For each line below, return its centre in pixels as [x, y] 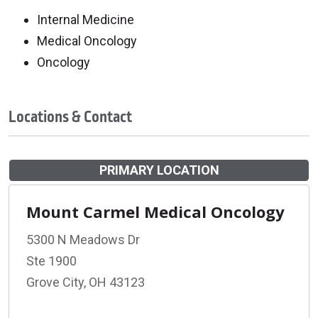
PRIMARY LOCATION [159, 170]
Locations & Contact [70, 117]
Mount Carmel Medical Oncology [155, 211]
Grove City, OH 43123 [86, 282]
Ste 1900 [51, 261]
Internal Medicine [86, 19]
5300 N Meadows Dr [83, 239]
